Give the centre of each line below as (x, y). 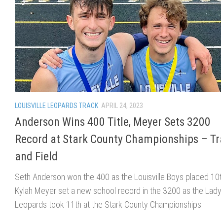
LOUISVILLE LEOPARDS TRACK (56, 105)
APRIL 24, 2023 (122, 105)
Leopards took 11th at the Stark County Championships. (109, 204)
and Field (36, 156)
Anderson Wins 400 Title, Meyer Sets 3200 (113, 122)
